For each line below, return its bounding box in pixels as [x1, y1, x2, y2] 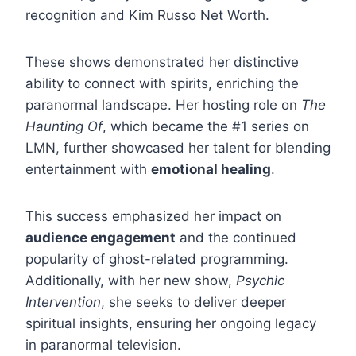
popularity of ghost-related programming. [25, 251, 288, 268]
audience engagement [25, 230, 176, 246]
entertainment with [25, 161, 151, 178]
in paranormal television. [25, 337, 181, 354]
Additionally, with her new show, [25, 273, 236, 289]
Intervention [25, 294, 101, 311]
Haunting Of [25, 118, 103, 135]
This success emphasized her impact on [25, 208, 281, 225]
